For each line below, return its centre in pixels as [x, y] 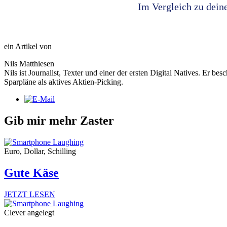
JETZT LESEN [30, 195]
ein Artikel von [28, 47]
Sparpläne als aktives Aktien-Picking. [64, 82]
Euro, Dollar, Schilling [40, 152]
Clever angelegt [29, 213]
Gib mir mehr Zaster [59, 121]
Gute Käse [31, 173]
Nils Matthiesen [29, 64]
